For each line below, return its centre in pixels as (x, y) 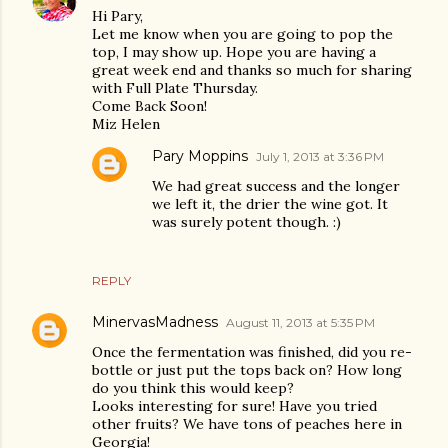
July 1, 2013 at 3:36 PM (320, 156)
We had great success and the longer (276, 186)
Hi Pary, (117, 16)
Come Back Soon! (149, 106)
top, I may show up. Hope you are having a (234, 52)
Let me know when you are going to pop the (242, 34)
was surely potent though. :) (246, 222)
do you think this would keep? (193, 388)
